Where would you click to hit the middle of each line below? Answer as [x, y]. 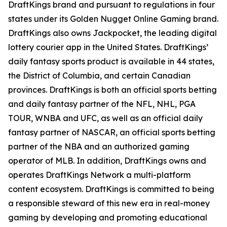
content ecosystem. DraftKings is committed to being [111, 189]
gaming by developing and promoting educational [108, 217]
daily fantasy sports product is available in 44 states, [111, 61]
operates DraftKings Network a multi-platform [99, 175]
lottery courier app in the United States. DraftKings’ [108, 47]
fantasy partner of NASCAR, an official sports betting [112, 132]
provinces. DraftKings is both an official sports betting [112, 90]
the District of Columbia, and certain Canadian [99, 75]
